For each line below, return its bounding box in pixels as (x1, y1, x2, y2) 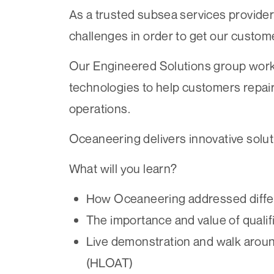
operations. (68, 101, 130, 117)
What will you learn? (68, 161, 177, 177)
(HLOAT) (86, 255, 133, 271)
